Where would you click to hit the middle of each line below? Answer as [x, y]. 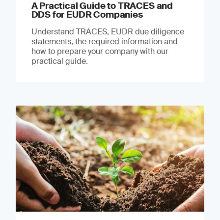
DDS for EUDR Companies [87, 14]
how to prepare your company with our [100, 51]
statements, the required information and [104, 41]
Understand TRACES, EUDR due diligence [108, 31]
